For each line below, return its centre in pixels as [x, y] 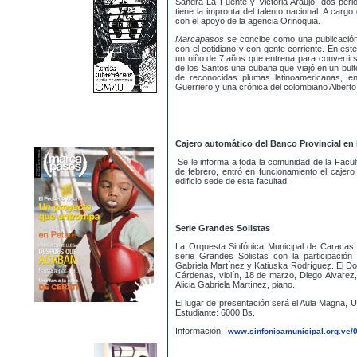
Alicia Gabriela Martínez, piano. [235, 284]
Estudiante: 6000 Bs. [215, 312]
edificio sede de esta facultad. [232, 181]
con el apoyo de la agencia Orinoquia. [248, 21]
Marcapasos [202, 39]
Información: [200, 331]
